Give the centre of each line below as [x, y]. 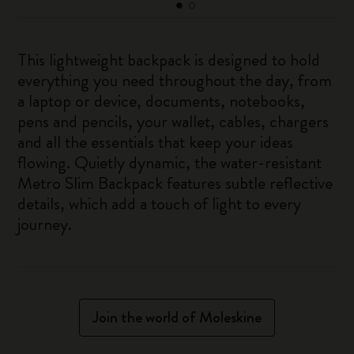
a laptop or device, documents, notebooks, [162, 101]
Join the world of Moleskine [177, 317]
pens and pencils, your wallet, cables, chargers [173, 121]
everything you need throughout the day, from [175, 80]
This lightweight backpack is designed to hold [169, 60]
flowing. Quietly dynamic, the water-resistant [170, 162]
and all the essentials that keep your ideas [156, 142]
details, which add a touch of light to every [160, 203]
